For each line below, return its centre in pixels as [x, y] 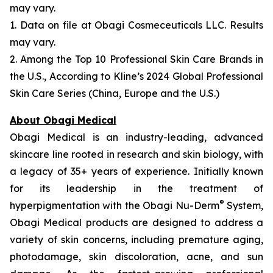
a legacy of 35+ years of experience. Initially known [136, 171]
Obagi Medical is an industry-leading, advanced [136, 137]
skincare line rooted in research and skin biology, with [136, 154]
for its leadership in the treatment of [136, 188]
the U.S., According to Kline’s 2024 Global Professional [136, 76]
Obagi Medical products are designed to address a [136, 222]
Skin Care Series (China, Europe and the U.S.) [115, 93]
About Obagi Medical [63, 120]
